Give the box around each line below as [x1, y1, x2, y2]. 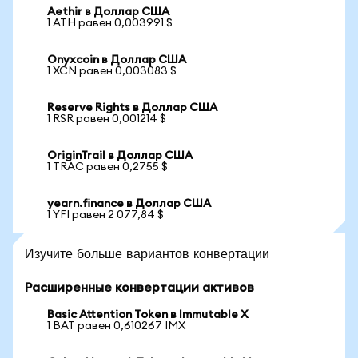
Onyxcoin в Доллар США [47, 54, 186, 66]
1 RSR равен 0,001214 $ [47, 113, 166, 125]
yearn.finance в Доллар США [47, 198, 211, 209]
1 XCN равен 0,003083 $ [47, 66, 177, 77]
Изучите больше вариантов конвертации [25, 245, 269, 261]
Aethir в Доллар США [47, 6, 169, 18]
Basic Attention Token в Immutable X [47, 309, 249, 320]
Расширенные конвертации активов [25, 281, 254, 294]
